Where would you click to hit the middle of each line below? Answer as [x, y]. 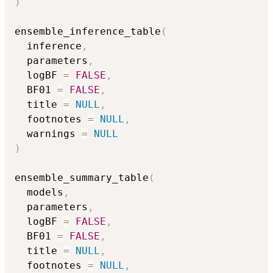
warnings [48, 134]
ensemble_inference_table [88, 32]
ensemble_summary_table [82, 178]
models [39, 193]
